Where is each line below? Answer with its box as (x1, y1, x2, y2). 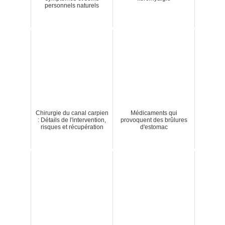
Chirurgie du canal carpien (35, 109, 108, 117)
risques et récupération (40, 123, 103, 131)
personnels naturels (45, 2, 99, 9)
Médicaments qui (130, 109, 177, 117)
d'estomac (140, 123, 168, 131)
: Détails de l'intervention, (38, 116, 106, 124)
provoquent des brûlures (120, 116, 187, 124)
